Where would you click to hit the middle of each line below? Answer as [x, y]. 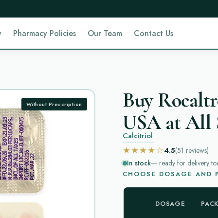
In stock [139, 163]
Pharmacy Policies [45, 33]
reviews [196, 150]
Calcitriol [138, 136]
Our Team [105, 33]
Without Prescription [54, 104]
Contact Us [154, 33]
